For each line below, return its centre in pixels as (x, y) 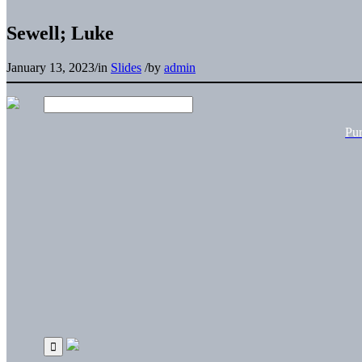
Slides (126, 67)
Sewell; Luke (60, 33)
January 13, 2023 (51, 67)
